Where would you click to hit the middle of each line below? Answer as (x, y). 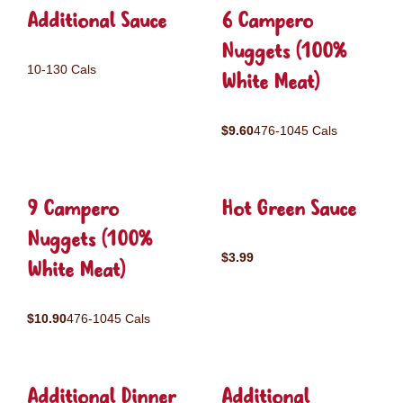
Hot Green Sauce (289, 210)
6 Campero (267, 22)
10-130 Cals (62, 69)
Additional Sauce (97, 22)
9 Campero (73, 210)
